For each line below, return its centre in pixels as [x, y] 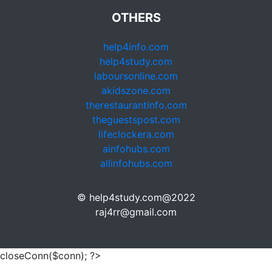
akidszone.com [136, 91]
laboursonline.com [136, 76]
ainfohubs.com [136, 149]
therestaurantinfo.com [136, 105]
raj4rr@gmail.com [136, 212]
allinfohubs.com [136, 164]
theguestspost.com [136, 120]
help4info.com [136, 47]
